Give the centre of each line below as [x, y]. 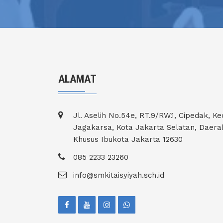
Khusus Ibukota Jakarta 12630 [128, 139]
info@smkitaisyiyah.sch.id [119, 175]
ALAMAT [77, 79]
